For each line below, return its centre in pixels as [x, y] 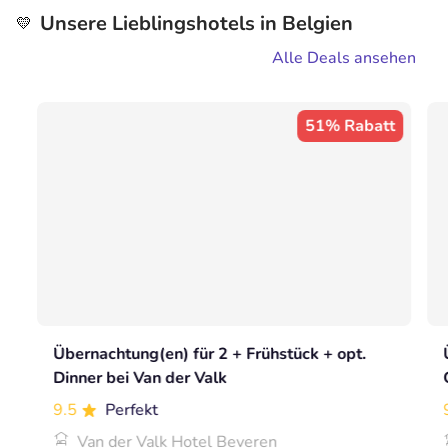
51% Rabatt [349, 126]
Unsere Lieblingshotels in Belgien [196, 24]
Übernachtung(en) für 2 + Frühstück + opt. [210, 354]
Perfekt [132, 410]
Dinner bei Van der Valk [140, 378]
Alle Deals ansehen [344, 58]
